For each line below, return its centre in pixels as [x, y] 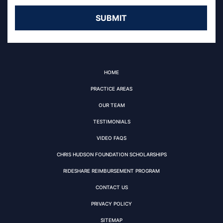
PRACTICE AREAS [111, 88]
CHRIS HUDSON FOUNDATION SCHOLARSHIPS [111, 154]
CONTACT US [111, 187]
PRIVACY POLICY [111, 203]
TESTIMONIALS [111, 121]
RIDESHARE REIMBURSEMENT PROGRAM [111, 170]
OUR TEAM [111, 105]
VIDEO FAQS [111, 138]
